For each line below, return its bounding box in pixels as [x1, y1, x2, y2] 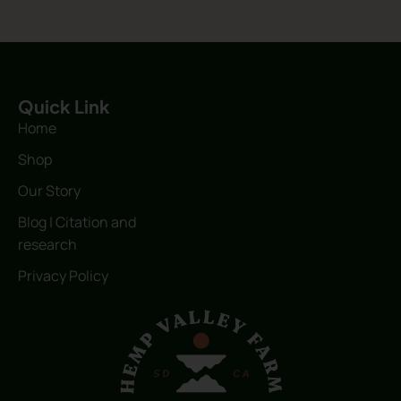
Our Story [18, 180, 81, 200]
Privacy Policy [18, 265, 108, 286]
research [18, 234, 77, 254]
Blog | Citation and [18, 211, 136, 232]
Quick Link [18, 94, 110, 117]
